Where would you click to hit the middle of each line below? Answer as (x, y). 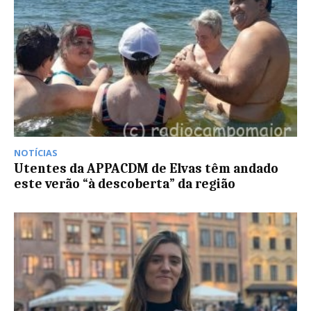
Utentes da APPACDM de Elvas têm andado (146, 168)
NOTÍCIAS (36, 152)
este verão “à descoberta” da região (125, 184)
